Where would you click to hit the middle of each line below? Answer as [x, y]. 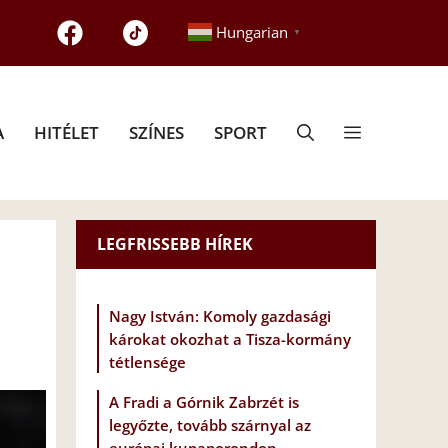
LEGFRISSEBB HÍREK [175, 243]
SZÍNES [156, 132]
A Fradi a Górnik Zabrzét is [204, 402]
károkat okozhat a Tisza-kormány [230, 339]
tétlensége [147, 362]
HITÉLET [66, 132]
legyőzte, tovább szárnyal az [210, 425]
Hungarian [251, 32]
